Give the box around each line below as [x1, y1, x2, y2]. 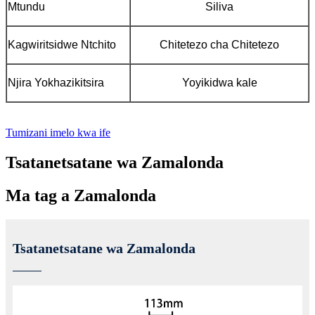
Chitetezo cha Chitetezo [160, 39, 279, 51]
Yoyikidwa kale [181, 77, 257, 89]
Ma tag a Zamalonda [6, 186, 156, 205]
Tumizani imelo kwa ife [6, 127, 110, 139]
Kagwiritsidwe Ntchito [8, 39, 116, 51]
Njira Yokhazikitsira [8, 77, 104, 89]
